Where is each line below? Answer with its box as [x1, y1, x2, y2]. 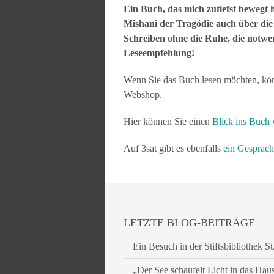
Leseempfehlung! [124, 48, 194, 58]
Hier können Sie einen [124, 116, 212, 127]
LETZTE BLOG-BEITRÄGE [124, 217, 255, 229]
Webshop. [124, 89, 162, 100]
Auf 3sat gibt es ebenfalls [124, 143, 223, 154]
